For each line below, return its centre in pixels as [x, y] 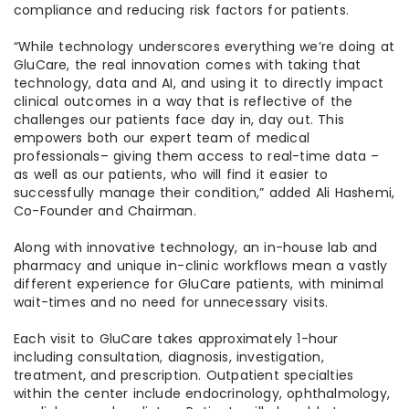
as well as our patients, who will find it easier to [171, 175]
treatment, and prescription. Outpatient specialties [184, 376]
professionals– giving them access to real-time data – [197, 157]
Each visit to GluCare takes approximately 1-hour [176, 339]
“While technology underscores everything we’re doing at [204, 47]
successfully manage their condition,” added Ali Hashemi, [204, 193]
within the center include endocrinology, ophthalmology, [202, 394]
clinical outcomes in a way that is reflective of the [184, 102]
